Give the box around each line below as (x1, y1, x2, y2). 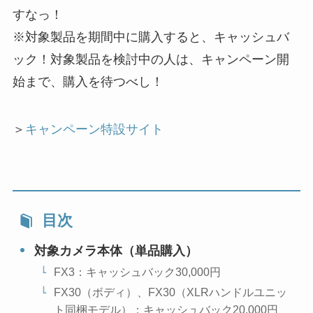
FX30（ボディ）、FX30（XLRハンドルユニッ (54, 285, 288, 298)
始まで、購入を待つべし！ (12, 74, 163, 89)
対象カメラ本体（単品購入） (34, 243, 198, 258)
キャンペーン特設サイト (24, 122, 163, 136)
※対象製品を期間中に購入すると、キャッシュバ (12, 29, 289, 44)
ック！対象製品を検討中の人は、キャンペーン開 (12, 52, 289, 66)
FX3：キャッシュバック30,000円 (54, 265, 221, 278)
